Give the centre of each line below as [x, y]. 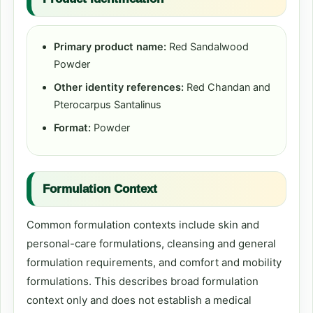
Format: [72, 128]
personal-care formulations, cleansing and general [151, 243]
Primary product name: [110, 47]
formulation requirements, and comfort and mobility [154, 262]
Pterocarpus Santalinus [108, 105]
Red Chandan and [227, 87]
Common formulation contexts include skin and [143, 225]
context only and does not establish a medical [139, 300]
